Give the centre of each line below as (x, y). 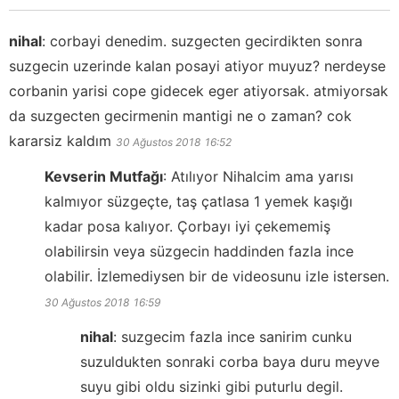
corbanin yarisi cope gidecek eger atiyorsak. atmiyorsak (199, 91)
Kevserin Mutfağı (104, 177)
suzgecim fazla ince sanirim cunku (236, 337)
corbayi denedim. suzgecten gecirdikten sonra (206, 41)
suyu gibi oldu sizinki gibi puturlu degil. (212, 387)
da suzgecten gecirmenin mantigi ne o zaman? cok (180, 116)
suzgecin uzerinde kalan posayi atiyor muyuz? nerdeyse (197, 66)
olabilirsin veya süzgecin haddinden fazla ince (199, 252)
